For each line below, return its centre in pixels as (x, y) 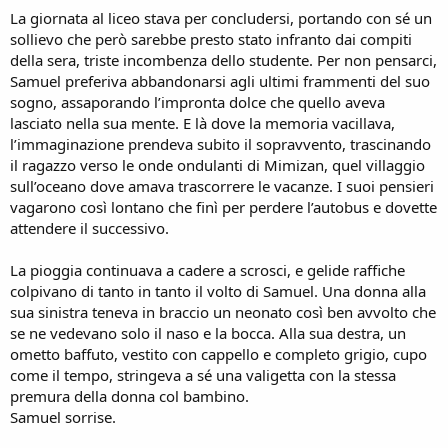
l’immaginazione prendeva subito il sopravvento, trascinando (220, 144)
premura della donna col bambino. (129, 396)
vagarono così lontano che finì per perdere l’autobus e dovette (223, 207)
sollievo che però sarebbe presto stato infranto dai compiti (211, 39)
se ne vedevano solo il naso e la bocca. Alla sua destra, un (208, 333)
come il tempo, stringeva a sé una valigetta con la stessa (203, 375)
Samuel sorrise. (63, 417)
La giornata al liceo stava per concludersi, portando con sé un (221, 18)
